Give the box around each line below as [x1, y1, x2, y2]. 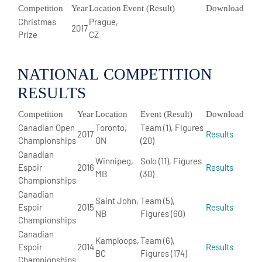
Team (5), [140, 195, 175, 206]
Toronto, [95, 122, 127, 133]
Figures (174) [140, 247, 187, 258]
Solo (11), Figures [140, 155, 202, 166]
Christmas [18, 16, 56, 27]
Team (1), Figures [140, 122, 204, 133]
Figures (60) [140, 208, 185, 219]
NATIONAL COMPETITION [18, 65, 212, 83]
